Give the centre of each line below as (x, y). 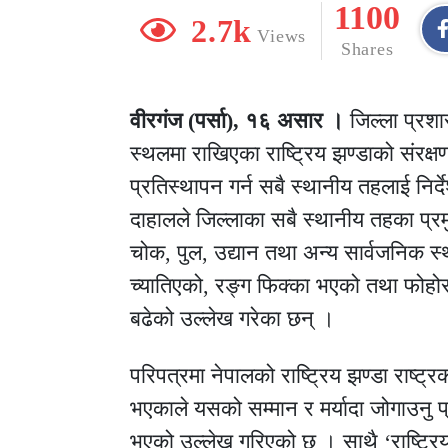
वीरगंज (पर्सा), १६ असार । (237, 121)
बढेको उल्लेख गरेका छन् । (232, 319)
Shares (367, 48)
